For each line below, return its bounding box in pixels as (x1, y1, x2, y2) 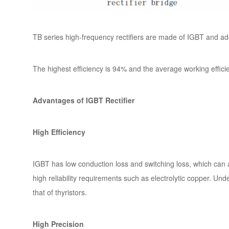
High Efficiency (33, 126, 85, 137)
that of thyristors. (33, 187, 87, 197)
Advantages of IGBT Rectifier (33, 95, 134, 105)
